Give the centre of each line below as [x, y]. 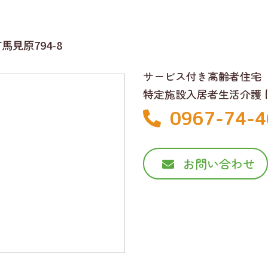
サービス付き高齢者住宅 [202, 76]
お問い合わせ [219, 164]
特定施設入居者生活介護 [204, 94]
